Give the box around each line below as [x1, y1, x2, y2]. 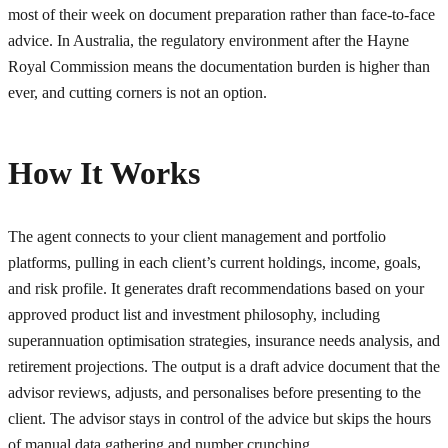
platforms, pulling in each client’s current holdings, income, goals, [8, 253, 421, 271]
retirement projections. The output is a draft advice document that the [8, 357, 440, 375]
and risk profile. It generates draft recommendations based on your [8, 279, 424, 297]
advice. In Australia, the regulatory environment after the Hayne [8, 31, 409, 49]
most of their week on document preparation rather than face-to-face [8, 5, 435, 23]
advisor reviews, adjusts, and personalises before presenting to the [8, 383, 421, 401]
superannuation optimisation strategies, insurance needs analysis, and [8, 331, 440, 349]
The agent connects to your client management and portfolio [8, 227, 386, 245]
